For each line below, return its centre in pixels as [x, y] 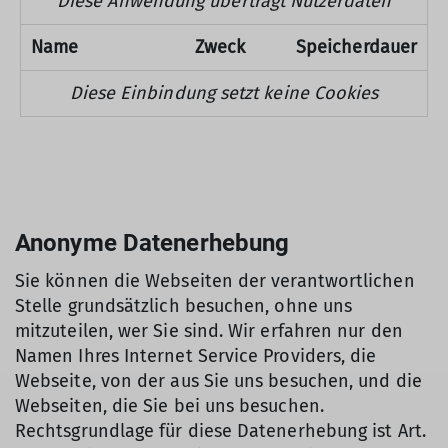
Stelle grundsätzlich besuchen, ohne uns [184, 306]
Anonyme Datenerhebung [152, 243]
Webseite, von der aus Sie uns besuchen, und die [218, 381]
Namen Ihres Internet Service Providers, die [196, 356]
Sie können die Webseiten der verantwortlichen [215, 281]
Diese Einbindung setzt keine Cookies [224, 93]
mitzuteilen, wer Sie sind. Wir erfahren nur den [209, 331]
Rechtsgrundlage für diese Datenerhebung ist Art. [220, 431]
